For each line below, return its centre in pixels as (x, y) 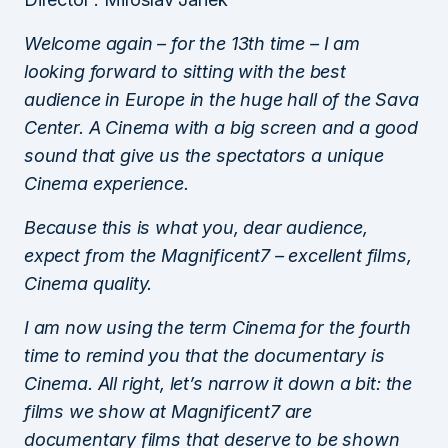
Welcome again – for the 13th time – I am (192, 43)
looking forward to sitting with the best (185, 71)
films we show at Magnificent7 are (168, 411)
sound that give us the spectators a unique (204, 155)
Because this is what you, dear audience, (196, 227)
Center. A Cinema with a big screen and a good (221, 127)
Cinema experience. (106, 183)
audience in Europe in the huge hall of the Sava (221, 99)
